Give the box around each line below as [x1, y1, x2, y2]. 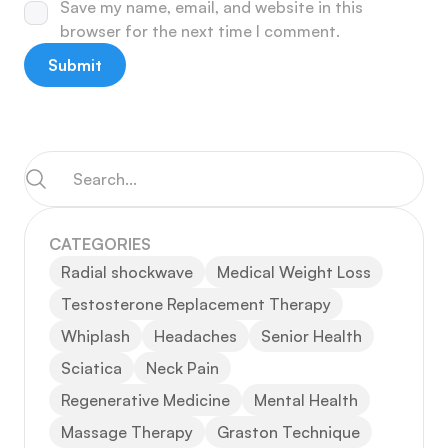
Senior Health [261, 326, 362, 347]
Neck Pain [146, 358, 219, 379]
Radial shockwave [61, 262, 193, 283]
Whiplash [61, 326, 130, 347]
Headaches [154, 326, 237, 347]
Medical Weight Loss [217, 262, 371, 283]
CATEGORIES [49, 234, 151, 255]
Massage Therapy [61, 422, 193, 443]
